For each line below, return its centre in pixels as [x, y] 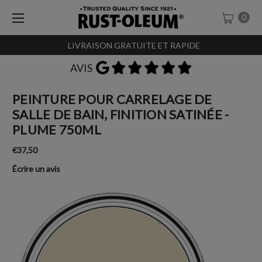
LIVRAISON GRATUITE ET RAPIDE [131, 45]
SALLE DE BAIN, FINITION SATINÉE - [121, 114]
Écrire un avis [36, 168]
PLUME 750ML [57, 129]
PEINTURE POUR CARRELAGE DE [112, 99]
